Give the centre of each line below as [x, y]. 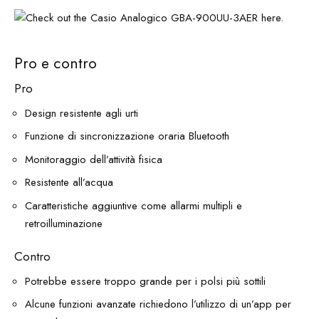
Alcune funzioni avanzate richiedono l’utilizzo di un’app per [158, 304]
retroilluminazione [64, 223]
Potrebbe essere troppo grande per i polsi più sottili [145, 281]
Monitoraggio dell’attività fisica [94, 159]
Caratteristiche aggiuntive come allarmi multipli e [134, 205]
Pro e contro [56, 63]
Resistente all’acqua [69, 183]
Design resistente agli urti [82, 113]
